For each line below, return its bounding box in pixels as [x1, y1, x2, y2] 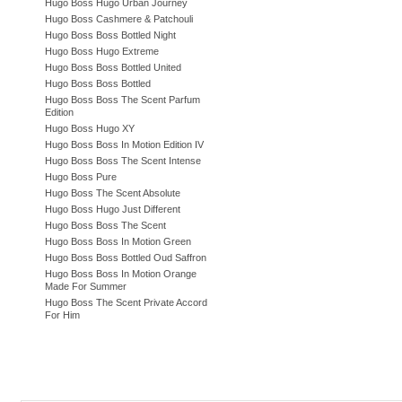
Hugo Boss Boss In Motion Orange [45, 268, 197, 279]
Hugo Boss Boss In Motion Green [45, 236, 191, 247]
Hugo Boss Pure [45, 171, 117, 182]
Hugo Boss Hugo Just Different [45, 204, 180, 214]
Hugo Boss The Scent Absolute [45, 188, 180, 198]
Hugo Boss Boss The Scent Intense [45, 155, 201, 166]
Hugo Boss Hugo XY [45, 123, 135, 134]
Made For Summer [45, 281, 127, 292]
